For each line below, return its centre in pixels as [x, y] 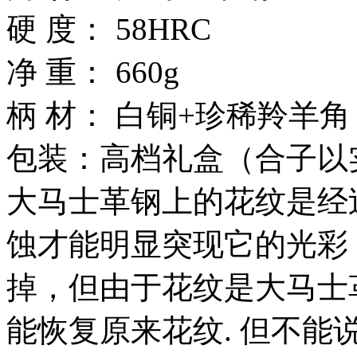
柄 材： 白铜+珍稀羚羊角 [178, 115]
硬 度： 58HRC [113, 29]
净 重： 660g [93, 72]
